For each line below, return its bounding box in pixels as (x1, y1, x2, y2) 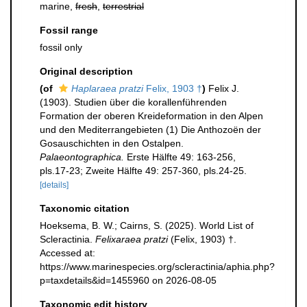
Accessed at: (40, 247, 95, 258)
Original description (40, 66, 133, 77)
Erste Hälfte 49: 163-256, (124, 151, 236, 162)
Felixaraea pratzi (95, 234, 168, 245)
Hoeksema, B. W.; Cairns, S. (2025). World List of (40, 220, 254, 231)
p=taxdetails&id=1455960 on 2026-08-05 (40, 275, 217, 286)
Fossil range (40, 25, 98, 36)
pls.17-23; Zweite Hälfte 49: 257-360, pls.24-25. (40, 165, 247, 176)
